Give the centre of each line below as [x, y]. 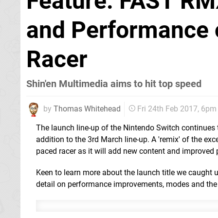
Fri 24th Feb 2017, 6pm [177, 109]
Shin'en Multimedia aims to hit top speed [114, 84]
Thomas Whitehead [87, 109]
